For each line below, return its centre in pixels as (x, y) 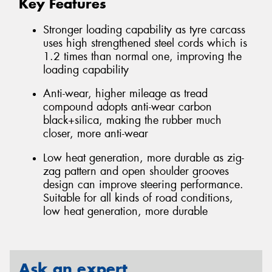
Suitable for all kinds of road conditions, (138, 198)
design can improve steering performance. (143, 184)
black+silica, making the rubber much (132, 121)
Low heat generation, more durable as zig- (144, 158)
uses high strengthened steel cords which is (145, 43)
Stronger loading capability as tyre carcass (144, 29)
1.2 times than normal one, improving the (142, 56)
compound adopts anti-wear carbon (127, 107)
